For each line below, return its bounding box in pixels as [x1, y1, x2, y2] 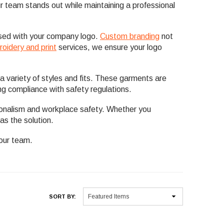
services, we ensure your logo [56, 42, 162, 51]
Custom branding [100, 31, 159, 40]
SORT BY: [49, 193, 76, 199]
